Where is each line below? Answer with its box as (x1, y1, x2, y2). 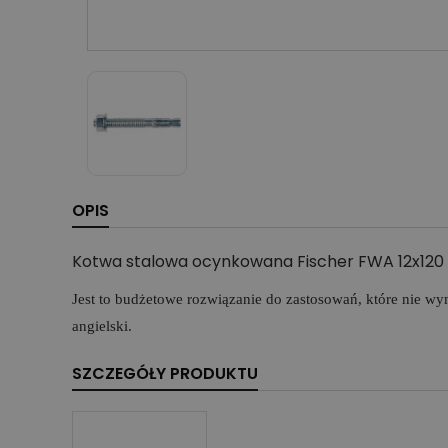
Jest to (72, 291, 115, 308)
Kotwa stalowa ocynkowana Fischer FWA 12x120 (72, 250, 444, 274)
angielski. (72, 318, 132, 335)
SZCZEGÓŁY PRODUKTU (72, 362, 258, 386)
